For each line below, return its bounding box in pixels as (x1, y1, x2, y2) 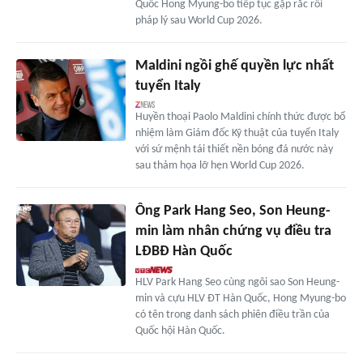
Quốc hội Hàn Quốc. (135, 325, 225, 338)
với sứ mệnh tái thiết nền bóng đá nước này (135, 143, 333, 156)
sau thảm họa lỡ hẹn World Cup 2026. (135, 160, 305, 173)
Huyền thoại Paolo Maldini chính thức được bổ (135, 111, 345, 124)
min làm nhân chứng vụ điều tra (135, 224, 331, 240)
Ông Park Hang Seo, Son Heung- (135, 203, 331, 220)
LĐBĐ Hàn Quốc (135, 244, 233, 260)
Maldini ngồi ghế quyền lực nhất (135, 58, 334, 75)
